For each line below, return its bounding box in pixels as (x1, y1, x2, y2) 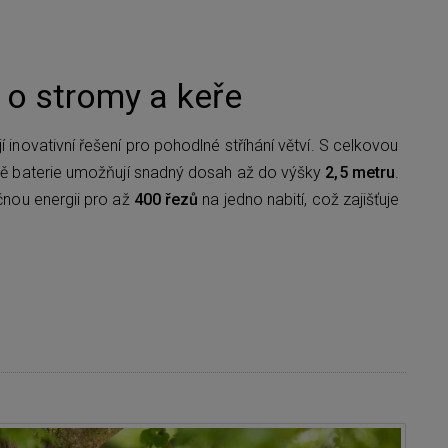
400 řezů (133, 189, 199, 209)
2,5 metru (325, 162, 396, 182)
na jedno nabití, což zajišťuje (198, 189, 400, 209)
